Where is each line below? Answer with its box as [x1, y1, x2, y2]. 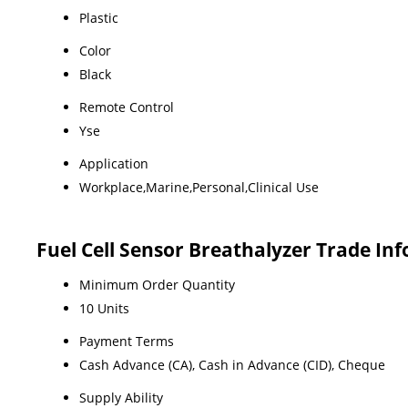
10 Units [79, 300, 129, 318]
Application [79, 155, 148, 173]
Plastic [79, 9, 118, 27]
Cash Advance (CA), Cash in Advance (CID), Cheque [79, 356, 385, 374]
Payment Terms [79, 332, 174, 351]
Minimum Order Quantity [79, 276, 235, 294]
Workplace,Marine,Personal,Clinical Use [79, 178, 319, 197]
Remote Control [79, 98, 174, 117]
